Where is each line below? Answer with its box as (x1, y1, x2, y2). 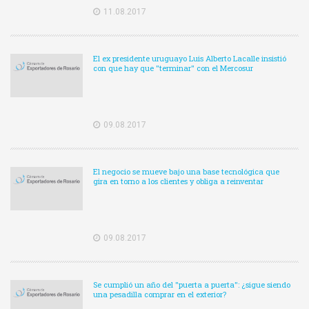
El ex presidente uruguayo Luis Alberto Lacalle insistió (93, 53, 286, 64)
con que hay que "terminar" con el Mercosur (93, 63, 253, 74)
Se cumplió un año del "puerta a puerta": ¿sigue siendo (93, 279, 290, 290)
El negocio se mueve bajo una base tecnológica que (93, 166, 279, 177)
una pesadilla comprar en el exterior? (93, 289, 226, 300)
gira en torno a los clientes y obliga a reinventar (93, 176, 263, 187)
